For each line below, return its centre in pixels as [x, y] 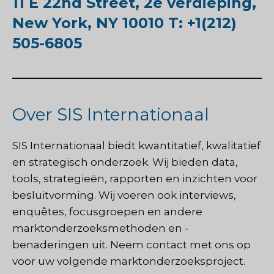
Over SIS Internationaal [111, 114]
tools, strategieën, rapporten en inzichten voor [135, 178]
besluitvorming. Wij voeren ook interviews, [124, 195]
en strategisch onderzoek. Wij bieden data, [125, 162]
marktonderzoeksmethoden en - [100, 228]
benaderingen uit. [60, 244]
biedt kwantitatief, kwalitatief [183, 145]
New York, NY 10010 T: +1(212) [124, 23]
